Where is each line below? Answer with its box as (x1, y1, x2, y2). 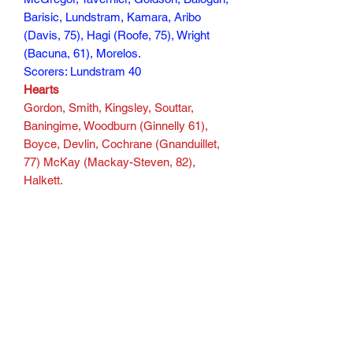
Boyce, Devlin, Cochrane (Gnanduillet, (24, 136, 220, 150)
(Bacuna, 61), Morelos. (24, 46, 141, 60)
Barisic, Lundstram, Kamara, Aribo (24, 9, 201, 24)
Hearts (24, 82, 59, 96)
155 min (24, 209, 65, 223)
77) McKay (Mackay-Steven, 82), (24, 154, 195, 169)
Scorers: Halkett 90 (24, 191, 125, 205)
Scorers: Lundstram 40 (24, 64, 141, 78)
